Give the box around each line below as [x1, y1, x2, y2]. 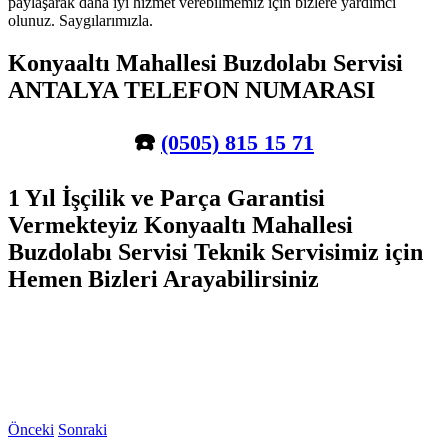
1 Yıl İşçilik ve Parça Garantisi [8, 184, 325, 211]
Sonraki [58, 420, 107, 438]
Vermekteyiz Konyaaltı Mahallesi [8, 211, 353, 238]
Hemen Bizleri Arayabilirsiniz [8, 265, 319, 292]
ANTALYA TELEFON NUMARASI [8, 76, 375, 103]
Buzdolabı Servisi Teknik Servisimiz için [8, 238, 423, 265]
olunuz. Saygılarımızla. [8, 11, 153, 29]
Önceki [8, 420, 54, 438]
